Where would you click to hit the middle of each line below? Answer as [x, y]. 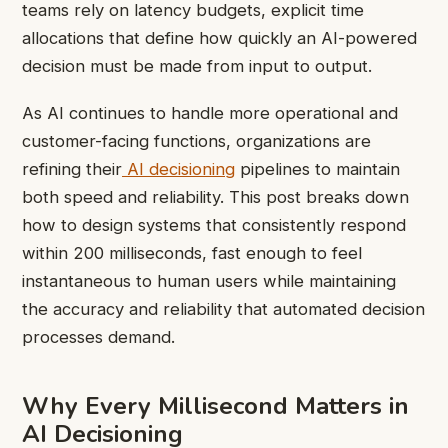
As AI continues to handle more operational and [210, 112]
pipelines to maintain [317, 168]
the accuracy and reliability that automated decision [223, 308]
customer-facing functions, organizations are [196, 140]
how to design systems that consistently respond [214, 224]
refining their [72, 168]
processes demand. [98, 336]
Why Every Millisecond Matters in [215, 405]
